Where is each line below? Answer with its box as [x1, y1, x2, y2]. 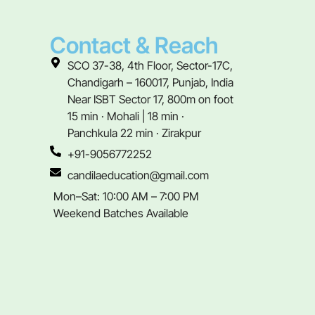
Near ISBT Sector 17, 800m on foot [67, 91, 233, 106]
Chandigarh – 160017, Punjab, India [67, 75, 233, 89]
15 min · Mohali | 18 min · [67, 108, 184, 123]
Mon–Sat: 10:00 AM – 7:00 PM [53, 188, 199, 203]
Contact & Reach [50, 31, 218, 59]
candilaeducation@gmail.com [67, 167, 209, 182]
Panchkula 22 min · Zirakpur [67, 125, 201, 140]
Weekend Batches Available [53, 205, 188, 220]
